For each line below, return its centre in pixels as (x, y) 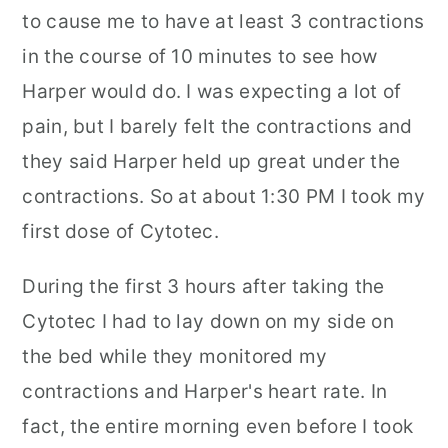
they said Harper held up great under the (211, 161)
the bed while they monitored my (175, 356)
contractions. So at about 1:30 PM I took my (224, 196)
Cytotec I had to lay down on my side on (208, 321)
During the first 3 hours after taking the (203, 286)
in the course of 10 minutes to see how (200, 56)
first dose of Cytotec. (120, 231)
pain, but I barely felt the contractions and (217, 126)
